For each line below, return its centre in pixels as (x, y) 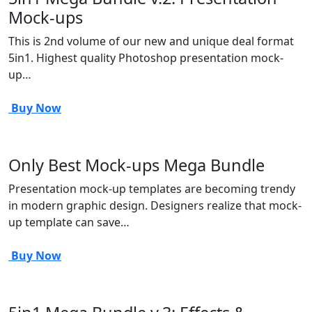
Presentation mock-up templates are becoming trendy (152, 189)
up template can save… (69, 222)
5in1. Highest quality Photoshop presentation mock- (146, 58)
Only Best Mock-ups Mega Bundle (136, 165)
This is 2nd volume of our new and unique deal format (151, 41)
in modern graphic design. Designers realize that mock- (155, 205)
